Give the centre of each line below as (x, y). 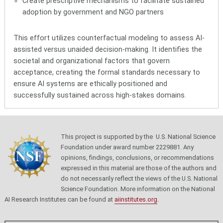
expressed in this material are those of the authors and (138, 168)
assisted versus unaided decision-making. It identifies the (108, 49)
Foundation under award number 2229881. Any (127, 147)
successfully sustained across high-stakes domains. (100, 95)
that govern (150, 61)
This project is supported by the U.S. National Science (138, 137)
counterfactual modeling (118, 38)
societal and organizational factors (72, 61)
